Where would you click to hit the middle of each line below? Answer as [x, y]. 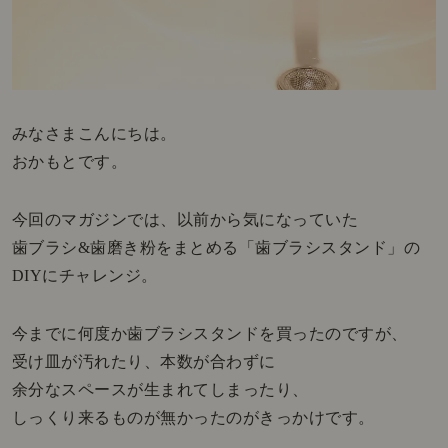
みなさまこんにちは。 [94, 133]
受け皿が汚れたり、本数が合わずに [143, 361]
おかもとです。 [69, 161]
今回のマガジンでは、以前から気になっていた [185, 219]
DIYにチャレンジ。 [84, 275]
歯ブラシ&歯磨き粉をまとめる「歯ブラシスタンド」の [216, 247]
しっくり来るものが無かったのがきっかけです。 [193, 417]
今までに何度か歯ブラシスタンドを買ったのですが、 [209, 333]
